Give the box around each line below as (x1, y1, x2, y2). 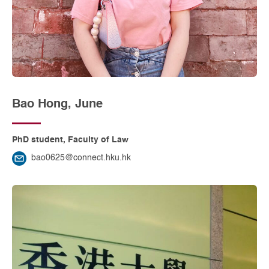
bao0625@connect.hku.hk (31, 154, 131, 163)
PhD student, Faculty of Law (12, 136, 128, 144)
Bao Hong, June (12, 97, 103, 110)
